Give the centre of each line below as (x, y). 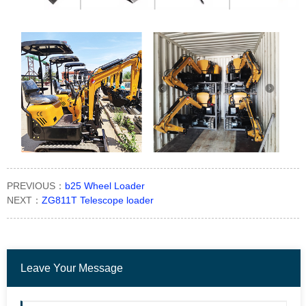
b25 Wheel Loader (105, 186)
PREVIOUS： (36, 186)
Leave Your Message (72, 268)
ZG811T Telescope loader (98, 200)
